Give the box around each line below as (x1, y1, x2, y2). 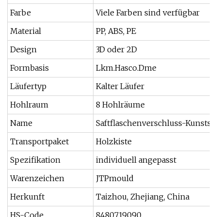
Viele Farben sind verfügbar (96, 8, 200, 17)
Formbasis (10, 63, 49, 73)
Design (10, 45, 37, 54)
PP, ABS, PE (96, 26, 136, 36)
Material (10, 26, 41, 36)
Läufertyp (10, 81, 46, 91)
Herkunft (10, 192, 45, 201)
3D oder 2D (96, 45, 137, 54)
